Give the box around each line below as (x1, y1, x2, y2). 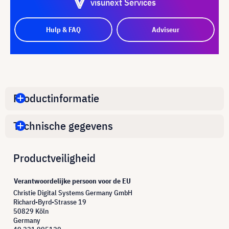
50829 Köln (13, 206, 49, 216)
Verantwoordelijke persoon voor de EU (14, 176, 131, 186)
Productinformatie (13, 90, 99, 106)
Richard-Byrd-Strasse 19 (13, 197, 86, 207)
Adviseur (152, 25, 179, 34)
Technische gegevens (13, 118, 113, 133)
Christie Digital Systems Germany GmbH (13, 188, 132, 197)
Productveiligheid (13, 150, 96, 165)
